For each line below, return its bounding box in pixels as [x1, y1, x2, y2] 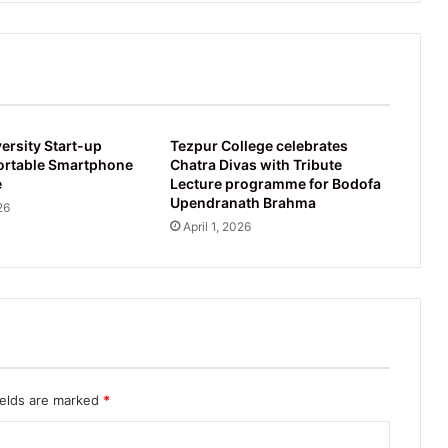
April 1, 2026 [182, 218, 251, 234]
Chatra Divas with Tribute [169, 155, 342, 173]
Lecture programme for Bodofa [169, 174, 381, 192]
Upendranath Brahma [169, 193, 316, 211]
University [44, 10, 107, 27]
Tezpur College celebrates [169, 136, 348, 154]
